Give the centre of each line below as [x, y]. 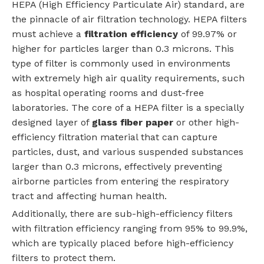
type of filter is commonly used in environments [121, 64]
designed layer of [52, 123]
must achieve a [48, 34]
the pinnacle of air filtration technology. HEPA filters [129, 19]
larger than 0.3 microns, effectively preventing [117, 167]
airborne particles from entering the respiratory [120, 181]
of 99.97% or [207, 34]
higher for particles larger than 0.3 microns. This [123, 49]
